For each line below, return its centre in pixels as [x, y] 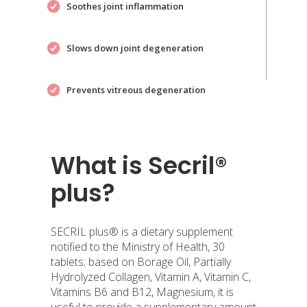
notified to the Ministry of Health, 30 [138, 246]
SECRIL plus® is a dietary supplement [142, 231]
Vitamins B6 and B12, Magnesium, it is [142, 292]
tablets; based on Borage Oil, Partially [141, 261]
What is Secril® [139, 165]
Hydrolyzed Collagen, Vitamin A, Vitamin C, [151, 277]
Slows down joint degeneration [135, 48]
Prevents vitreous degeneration [136, 90]
